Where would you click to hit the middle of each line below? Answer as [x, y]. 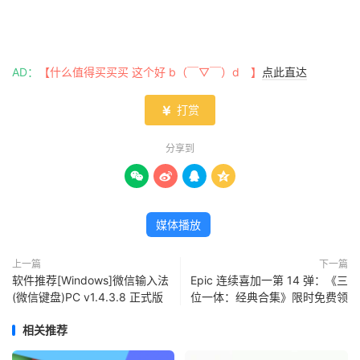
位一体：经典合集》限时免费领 [269, 297]
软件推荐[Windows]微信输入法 [90, 280]
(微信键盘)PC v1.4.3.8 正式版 [88, 297]
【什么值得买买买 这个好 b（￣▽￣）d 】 [150, 72]
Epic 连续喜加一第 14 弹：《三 [269, 280]
